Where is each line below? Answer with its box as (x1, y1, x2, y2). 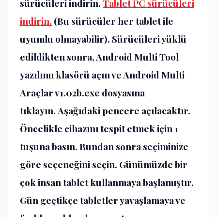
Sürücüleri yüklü (110, 32, 186, 45)
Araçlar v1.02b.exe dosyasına (20, 86, 145, 99)
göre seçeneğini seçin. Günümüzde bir (20, 157, 187, 170)
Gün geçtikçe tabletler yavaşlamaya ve (20, 193, 186, 206)
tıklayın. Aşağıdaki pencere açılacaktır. (20, 104, 190, 117)
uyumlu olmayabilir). (20, 32, 110, 45)
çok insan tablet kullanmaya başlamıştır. (20, 175, 194, 188)
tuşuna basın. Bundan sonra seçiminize (20, 139, 188, 153)
